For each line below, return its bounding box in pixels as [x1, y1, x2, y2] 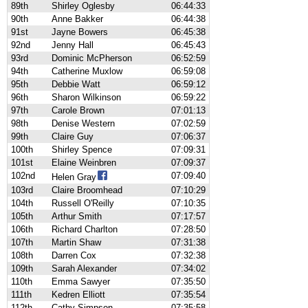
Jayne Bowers [52, 27, 108, 37]
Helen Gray [52, 172, 96, 182]
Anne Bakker [52, 14, 103, 24]
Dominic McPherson [52, 53, 132, 63]
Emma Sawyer [52, 276, 110, 287]
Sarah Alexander [52, 263, 117, 274]
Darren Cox [52, 250, 96, 261]
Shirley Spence [52, 144, 112, 155]
